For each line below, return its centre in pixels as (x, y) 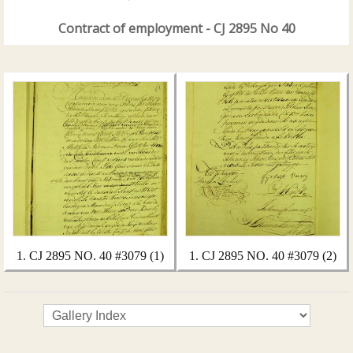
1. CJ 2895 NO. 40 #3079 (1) (90, 256)
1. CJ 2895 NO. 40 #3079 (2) (263, 256)
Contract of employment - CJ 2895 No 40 (176, 28)
